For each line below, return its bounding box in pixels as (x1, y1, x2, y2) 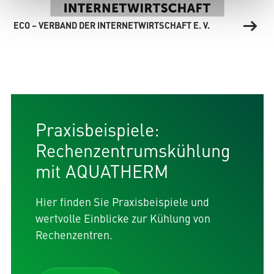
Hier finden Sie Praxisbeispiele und (35, 194, 209, 210)
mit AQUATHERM (35, 158, 169, 183)
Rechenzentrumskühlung (35, 138, 231, 163)
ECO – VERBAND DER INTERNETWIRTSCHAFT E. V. (13, 19, 210, 32)
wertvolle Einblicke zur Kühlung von (35, 210, 210, 226)
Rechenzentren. (35, 227, 113, 243)
